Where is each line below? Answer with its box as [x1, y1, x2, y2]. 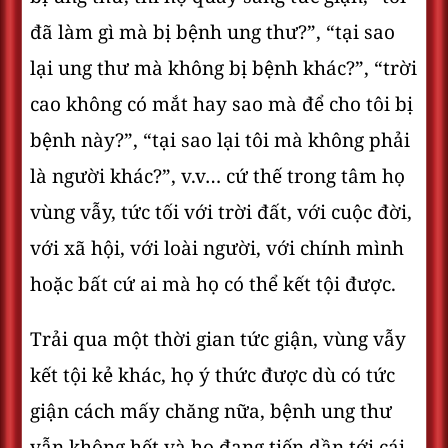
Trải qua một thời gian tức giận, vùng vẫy [30, 325, 406, 353]
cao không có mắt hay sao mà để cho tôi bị [30, 90, 413, 118]
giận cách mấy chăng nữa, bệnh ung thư [30, 397, 392, 425]
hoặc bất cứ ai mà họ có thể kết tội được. [30, 270, 396, 298]
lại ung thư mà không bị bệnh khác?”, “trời [30, 54, 417, 82]
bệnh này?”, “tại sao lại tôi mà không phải [30, 126, 410, 154]
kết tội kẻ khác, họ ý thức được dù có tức [30, 361, 395, 389]
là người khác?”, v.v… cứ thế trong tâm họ [30, 162, 405, 190]
